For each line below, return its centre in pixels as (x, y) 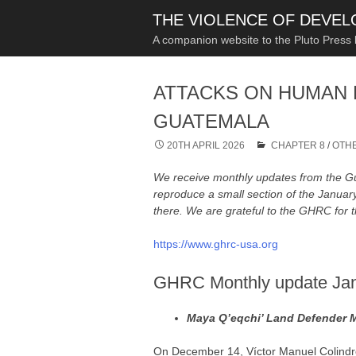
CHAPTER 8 (298, 145)
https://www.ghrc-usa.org (216, 244)
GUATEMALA (212, 121)
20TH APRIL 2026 (206, 145)
